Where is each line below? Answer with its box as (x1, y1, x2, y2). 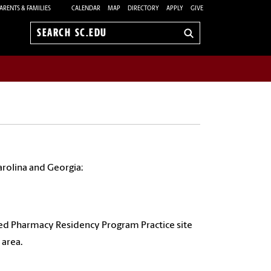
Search (37, 34, 65, 44)
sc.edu (37, 47, 64, 57)
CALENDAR (71, 5, 100, 12)
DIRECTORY (128, 5, 159, 12)
